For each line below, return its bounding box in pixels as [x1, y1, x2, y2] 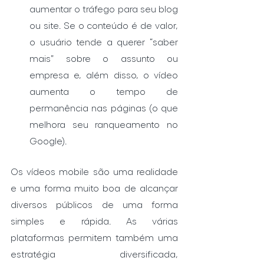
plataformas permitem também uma [11, 232, 178, 243]
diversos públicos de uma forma [11, 199, 178, 210]
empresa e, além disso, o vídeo [29, 69, 178, 81]
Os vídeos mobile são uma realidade [11, 166, 178, 177]
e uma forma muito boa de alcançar [11, 182, 178, 194]
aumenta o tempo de [29, 85, 178, 97]
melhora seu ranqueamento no [29, 118, 178, 130]
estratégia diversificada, [11, 248, 178, 260]
